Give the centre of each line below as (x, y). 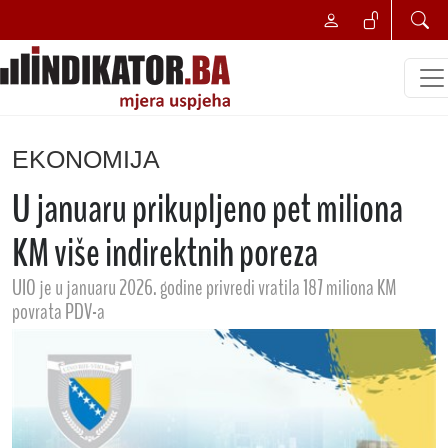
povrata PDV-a (58, 312)
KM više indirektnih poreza (165, 253)
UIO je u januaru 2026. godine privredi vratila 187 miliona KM (204, 288)
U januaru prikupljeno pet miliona (207, 209)
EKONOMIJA (86, 159)
